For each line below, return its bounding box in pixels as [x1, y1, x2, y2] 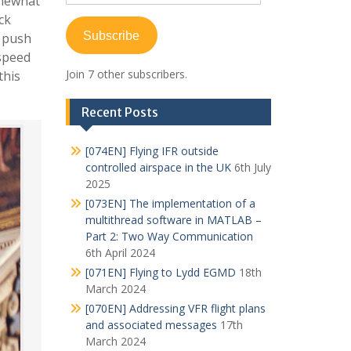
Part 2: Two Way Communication [85, 229, 253, 244]
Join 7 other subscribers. [65, 67, 187, 81]
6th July [233, 160, 271, 175]
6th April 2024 [85, 245, 155, 260]
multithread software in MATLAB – [85, 212, 262, 227]
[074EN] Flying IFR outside [85, 143, 219, 158]
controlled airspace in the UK [85, 160, 231, 175]
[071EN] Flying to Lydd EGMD [85, 265, 236, 280]
